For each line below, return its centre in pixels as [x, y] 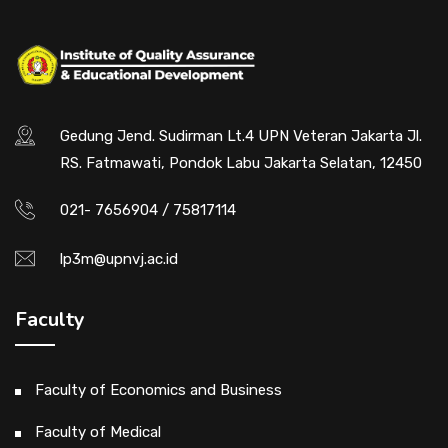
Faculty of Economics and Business [158, 390]
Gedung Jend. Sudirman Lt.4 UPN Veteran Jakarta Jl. [241, 136]
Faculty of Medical [98, 432]
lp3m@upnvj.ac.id [119, 259]
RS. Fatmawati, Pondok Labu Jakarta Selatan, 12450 [241, 163]
